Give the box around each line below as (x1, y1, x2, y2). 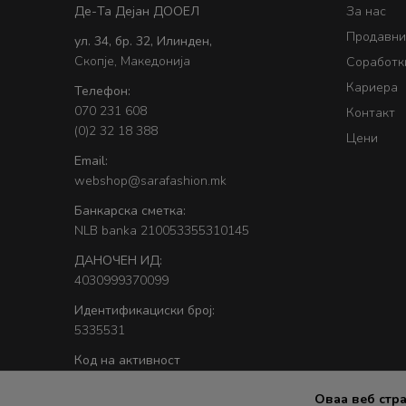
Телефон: (74, 82, 130, 100)
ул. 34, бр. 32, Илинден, (74, 32, 212, 50)
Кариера (346, 78, 398, 96)
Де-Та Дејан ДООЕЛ (74, 2, 199, 20)
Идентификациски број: (74, 301, 215, 319)
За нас (346, 2, 386, 20)
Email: (74, 151, 108, 169)
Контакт (346, 103, 395, 121)
